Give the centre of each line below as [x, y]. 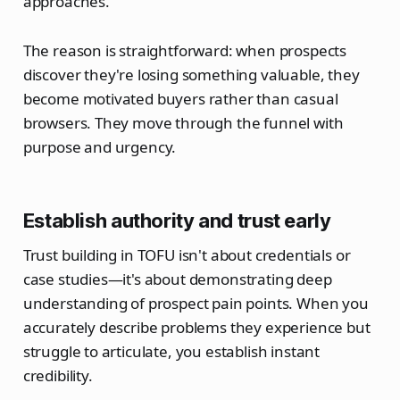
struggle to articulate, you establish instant [171, 352]
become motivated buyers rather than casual [180, 99]
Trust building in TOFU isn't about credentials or [187, 255]
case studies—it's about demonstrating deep [177, 279]
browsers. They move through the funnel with [183, 123]
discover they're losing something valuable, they [191, 75]
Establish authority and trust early [177, 221]
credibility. [58, 376]
